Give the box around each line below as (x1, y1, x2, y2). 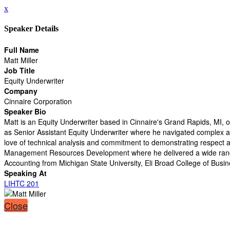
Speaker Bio (4, 106, 46, 117)
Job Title (4, 65, 35, 75)
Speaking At (4, 167, 47, 178)
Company (4, 85, 37, 96)
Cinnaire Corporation (4, 95, 72, 106)
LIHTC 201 (4, 178, 39, 188)
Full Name (4, 44, 39, 55)
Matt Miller (4, 54, 38, 65)
